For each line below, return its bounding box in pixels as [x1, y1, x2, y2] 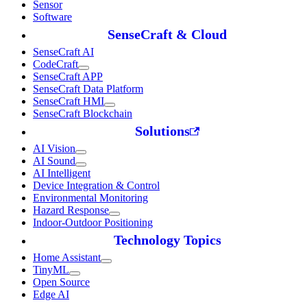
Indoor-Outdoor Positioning [33, 217, 153, 229]
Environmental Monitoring [33, 192, 148, 204]
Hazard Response [33, 204, 109, 217]
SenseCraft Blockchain [33, 108, 132, 120]
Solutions [135, 123, 191, 139]
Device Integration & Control [33, 180, 160, 192]
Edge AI [33, 288, 69, 301]
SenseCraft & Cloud [108, 27, 227, 42]
